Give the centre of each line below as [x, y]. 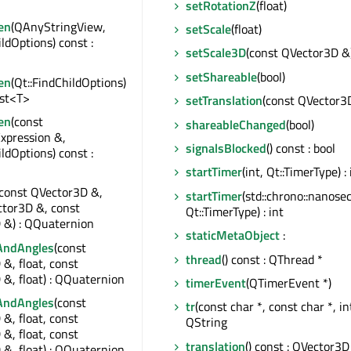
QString [206, 322]
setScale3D [216, 53]
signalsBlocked [226, 148]
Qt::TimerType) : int [235, 211]
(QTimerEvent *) [289, 282]
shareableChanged [236, 124]
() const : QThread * [272, 259]
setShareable [221, 76]
